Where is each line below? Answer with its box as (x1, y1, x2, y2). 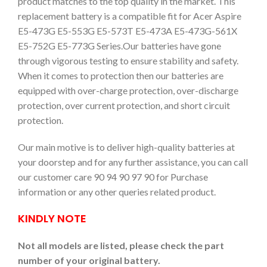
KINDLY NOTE (18, 211, 86, 226)
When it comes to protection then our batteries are (18, 70, 223, 82)
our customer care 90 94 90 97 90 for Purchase (18, 171, 208, 183)
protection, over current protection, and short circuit (18, 100, 230, 111)
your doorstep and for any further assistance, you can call (18, 156, 248, 168)
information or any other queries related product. (18, 186, 216, 198)
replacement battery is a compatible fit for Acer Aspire (18, 10, 241, 22)
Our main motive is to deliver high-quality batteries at (18, 141, 235, 153)
